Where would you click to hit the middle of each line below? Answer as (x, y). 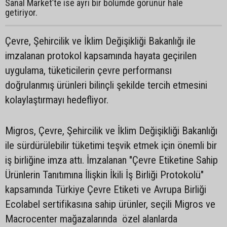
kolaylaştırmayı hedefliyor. (59, 100)
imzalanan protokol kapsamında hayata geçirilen (101, 55)
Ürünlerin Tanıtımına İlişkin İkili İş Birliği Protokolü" (104, 175)
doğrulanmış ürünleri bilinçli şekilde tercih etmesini (106, 85)
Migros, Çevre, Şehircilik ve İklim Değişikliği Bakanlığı (111, 130)
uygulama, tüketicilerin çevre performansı (88, 70)
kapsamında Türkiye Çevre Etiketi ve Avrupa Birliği (106, 189)
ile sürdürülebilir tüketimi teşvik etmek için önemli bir (111, 145)
